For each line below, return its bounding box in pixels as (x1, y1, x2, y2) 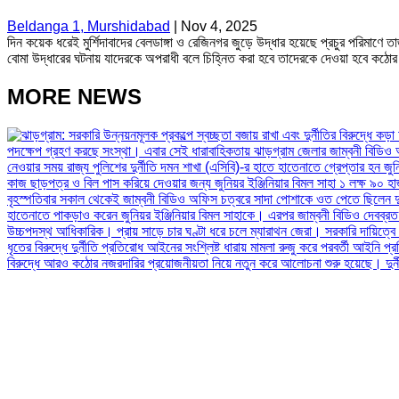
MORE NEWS (7, 84, 142, 109)
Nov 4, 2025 (181, 18, 257, 34)
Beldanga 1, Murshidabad (7, 18, 170, 34)
